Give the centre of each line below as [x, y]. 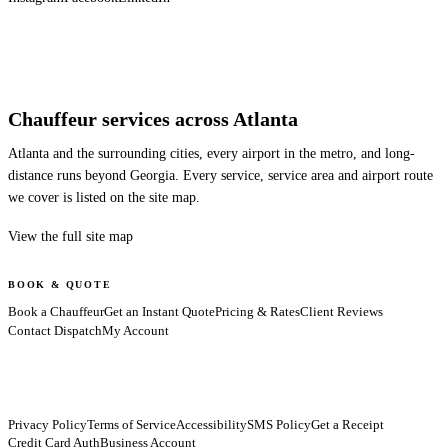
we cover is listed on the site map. [104, 197]
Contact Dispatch [55, 330]
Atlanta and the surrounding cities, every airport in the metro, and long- [211, 153]
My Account [135, 330]
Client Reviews [341, 311]
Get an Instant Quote [159, 311]
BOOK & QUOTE [60, 284]
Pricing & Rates [257, 311]
